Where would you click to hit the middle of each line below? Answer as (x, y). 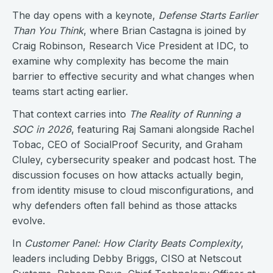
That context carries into (71, 114)
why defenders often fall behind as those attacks (125, 205)
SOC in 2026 (42, 129)
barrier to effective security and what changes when (133, 76)
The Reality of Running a (185, 114)
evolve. (29, 221)
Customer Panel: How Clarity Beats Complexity (133, 243)
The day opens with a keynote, (85, 15)
